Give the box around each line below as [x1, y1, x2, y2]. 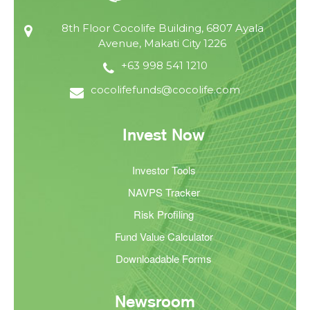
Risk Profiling [134, 206, 194, 221]
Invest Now [122, 124, 205, 145]
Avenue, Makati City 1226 [98, 36, 226, 50]
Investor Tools [131, 162, 196, 177]
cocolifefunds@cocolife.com [91, 82, 240, 96]
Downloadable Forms [116, 250, 212, 266]
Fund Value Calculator [114, 228, 213, 244]
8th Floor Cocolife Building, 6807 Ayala [61, 21, 264, 35]
